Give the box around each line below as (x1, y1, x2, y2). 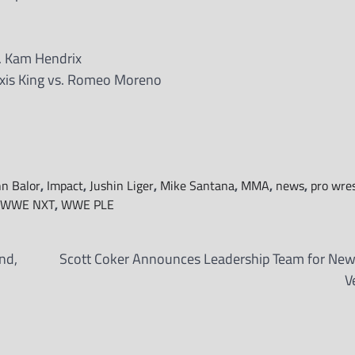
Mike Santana (160, 176, 235, 195)
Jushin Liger (90, 176, 154, 195)
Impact (47, 176, 83, 195)
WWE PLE (61, 195, 114, 214)
